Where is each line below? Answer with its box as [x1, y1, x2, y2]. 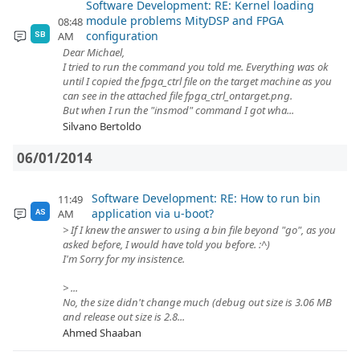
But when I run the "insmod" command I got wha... [63, 103, 294, 117]
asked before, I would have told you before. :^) [63, 237, 270, 252]
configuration [85, 28, 158, 43]
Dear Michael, [63, 45, 125, 59]
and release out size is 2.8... [63, 309, 185, 324]
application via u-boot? [92, 206, 215, 221]
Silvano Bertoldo [63, 119, 141, 133]
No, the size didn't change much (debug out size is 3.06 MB [63, 295, 332, 309]
